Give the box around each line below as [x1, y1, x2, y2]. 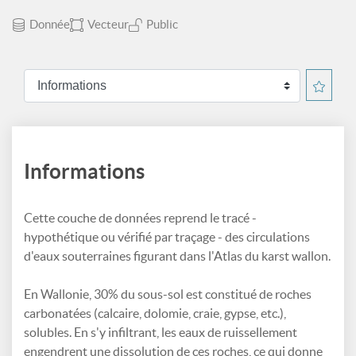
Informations [24, 160, 145, 183]
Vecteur [87, 17, 129, 31]
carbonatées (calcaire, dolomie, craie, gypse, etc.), [24, 306, 286, 320]
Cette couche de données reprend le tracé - [24, 211, 257, 225]
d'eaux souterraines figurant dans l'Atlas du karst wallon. [24, 249, 331, 263]
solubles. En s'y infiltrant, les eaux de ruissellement [24, 325, 297, 339]
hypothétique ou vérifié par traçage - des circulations [24, 230, 310, 244]
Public [146, 17, 178, 31]
